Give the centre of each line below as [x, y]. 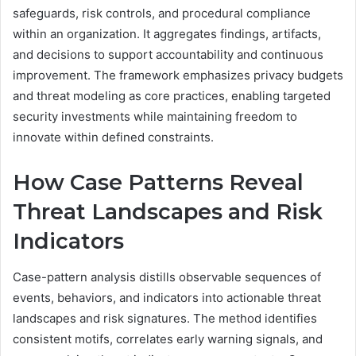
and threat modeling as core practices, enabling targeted [172, 96]
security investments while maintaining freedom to [155, 117]
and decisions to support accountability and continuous [168, 55]
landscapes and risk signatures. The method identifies [165, 318]
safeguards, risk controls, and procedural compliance [162, 14]
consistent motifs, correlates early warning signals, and [168, 339]
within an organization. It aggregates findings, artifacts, [167, 34]
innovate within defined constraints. [113, 137]
